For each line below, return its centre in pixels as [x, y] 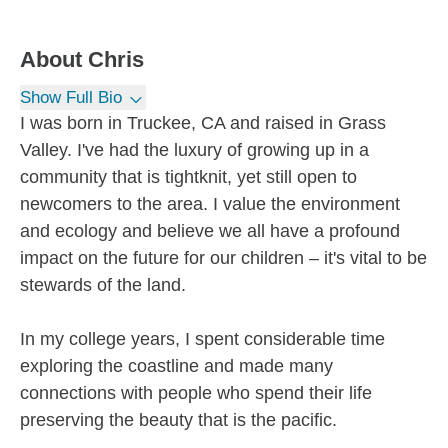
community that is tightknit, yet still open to [188, 177]
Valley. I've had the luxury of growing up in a [194, 150]
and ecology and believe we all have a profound [210, 231]
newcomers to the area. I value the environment [210, 204]
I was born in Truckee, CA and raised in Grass [203, 123]
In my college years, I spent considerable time [202, 339]
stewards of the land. [103, 285]
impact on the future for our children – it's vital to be [223, 258]
